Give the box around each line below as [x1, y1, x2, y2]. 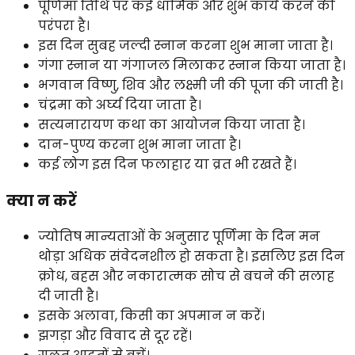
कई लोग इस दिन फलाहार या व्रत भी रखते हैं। [38, 155, 296, 174]
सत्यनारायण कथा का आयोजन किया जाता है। [38, 115, 305, 134]
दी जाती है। [38, 287, 98, 306]
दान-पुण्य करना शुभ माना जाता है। [38, 135, 241, 154]
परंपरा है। [38, 16, 90, 35]
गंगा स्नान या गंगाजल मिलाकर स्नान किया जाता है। [38, 55, 345, 74]
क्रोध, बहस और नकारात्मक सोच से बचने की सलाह [38, 267, 334, 286]
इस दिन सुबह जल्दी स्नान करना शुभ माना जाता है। [38, 36, 333, 55]
